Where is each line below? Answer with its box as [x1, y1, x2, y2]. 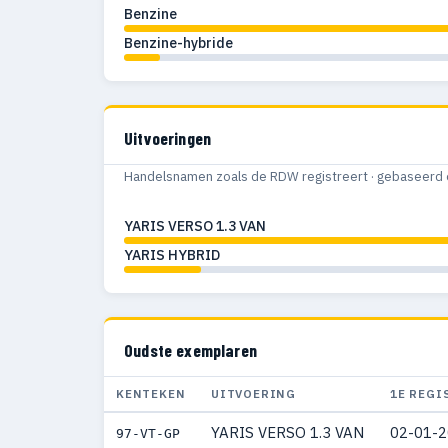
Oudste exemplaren [124, 338, 257, 361]
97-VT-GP [116, 425, 180, 441]
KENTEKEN [116, 385, 186, 401]
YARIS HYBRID [124, 245, 220, 264]
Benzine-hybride [124, 34, 233, 53]
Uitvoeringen [124, 127, 212, 150]
